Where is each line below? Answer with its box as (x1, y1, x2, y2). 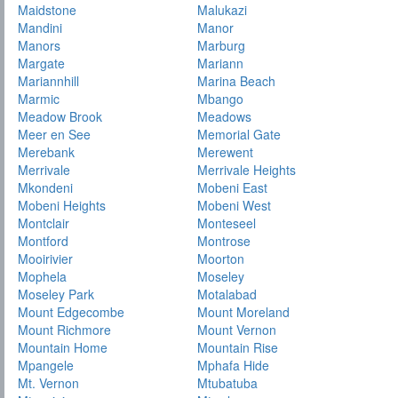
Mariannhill (18, 72, 79, 91)
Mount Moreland (197, 303, 291, 322)
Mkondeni (18, 179, 73, 197)
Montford (18, 232, 68, 251)
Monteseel (197, 214, 257, 233)
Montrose (197, 232, 251, 251)
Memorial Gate (197, 125, 282, 144)
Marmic (18, 90, 60, 108)
